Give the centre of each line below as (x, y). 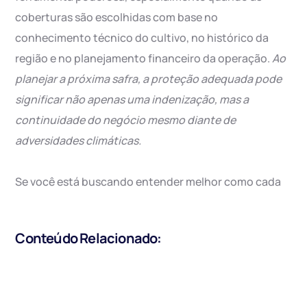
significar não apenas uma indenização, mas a (132, 100)
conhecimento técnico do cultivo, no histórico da (142, 38)
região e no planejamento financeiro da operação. (144, 59)
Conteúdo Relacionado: (88, 238)
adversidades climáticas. (78, 141)
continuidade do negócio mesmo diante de (126, 120)
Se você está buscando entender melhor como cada (148, 182)
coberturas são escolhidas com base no (117, 17)
